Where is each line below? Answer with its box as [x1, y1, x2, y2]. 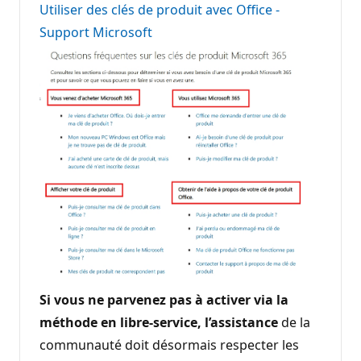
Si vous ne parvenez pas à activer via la [39, 290, 288, 309]
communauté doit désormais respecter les [39, 335, 299, 354]
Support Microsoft [39, 23, 152, 42]
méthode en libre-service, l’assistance [39, 313, 278, 331]
